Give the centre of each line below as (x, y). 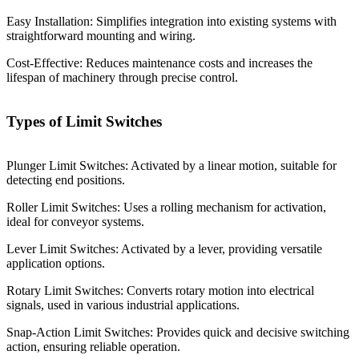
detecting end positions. (66, 179)
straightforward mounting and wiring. (101, 36)
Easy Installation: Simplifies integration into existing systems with (171, 22)
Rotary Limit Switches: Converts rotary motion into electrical (160, 290)
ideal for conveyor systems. (75, 221)
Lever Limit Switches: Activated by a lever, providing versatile (164, 248)
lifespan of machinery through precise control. (122, 78)
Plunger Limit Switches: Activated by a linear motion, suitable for (171, 165)
